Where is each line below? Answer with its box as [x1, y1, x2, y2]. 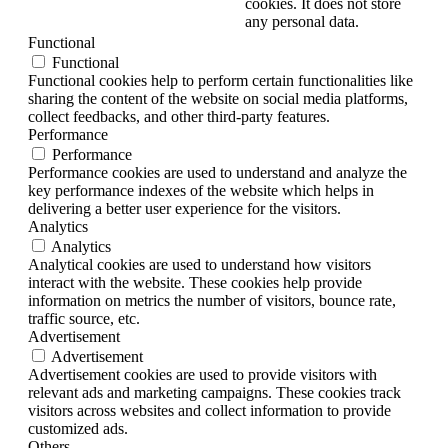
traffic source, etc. [28, 310, 140, 328]
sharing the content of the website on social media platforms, [28, 90, 408, 108]
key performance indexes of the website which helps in [28, 182, 374, 200]
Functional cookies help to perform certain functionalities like [28, 72, 413, 90]
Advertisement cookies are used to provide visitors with [28, 366, 377, 384]
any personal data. [245, 13, 359, 31]
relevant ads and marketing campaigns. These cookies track [28, 384, 401, 402]
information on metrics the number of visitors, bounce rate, [28, 292, 396, 310]
